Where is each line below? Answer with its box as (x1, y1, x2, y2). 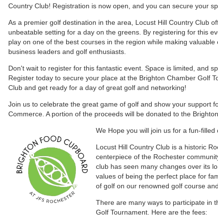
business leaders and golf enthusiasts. (8, 47, 126, 55)
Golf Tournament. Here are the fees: (96, 208, 207, 216)
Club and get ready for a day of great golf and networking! (8, 83, 186, 91)
